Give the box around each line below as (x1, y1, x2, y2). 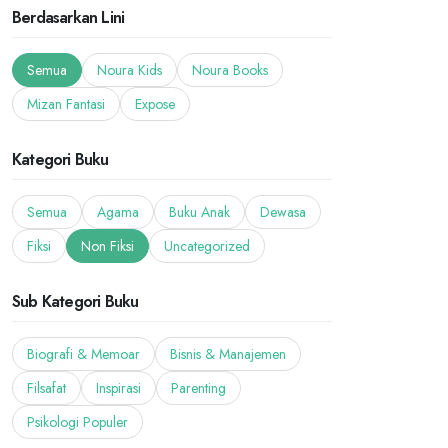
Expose (135, 94, 175, 114)
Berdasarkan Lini (12, 6, 125, 29)
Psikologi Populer (27, 412, 128, 432)
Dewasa (260, 202, 306, 222)
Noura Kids (97, 60, 162, 80)
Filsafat (27, 378, 66, 398)
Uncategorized (164, 236, 250, 256)
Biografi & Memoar (27, 344, 140, 364)
